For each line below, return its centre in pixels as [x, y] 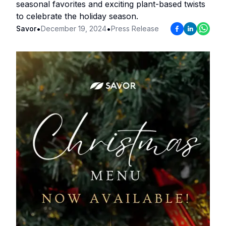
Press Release [135, 29]
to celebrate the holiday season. [77, 16]
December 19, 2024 [74, 29]
